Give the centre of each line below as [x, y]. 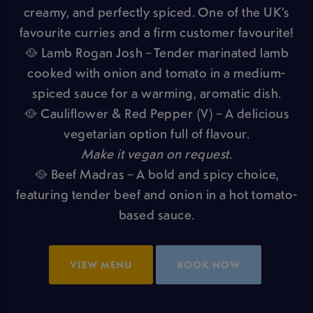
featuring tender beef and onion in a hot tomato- [156, 194]
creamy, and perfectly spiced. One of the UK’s [156, 12]
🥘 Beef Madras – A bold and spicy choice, [156, 174]
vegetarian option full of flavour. [156, 133]
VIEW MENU [101, 264]
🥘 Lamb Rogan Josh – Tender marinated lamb [156, 52]
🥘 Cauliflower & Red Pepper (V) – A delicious [156, 113]
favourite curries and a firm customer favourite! [156, 32]
